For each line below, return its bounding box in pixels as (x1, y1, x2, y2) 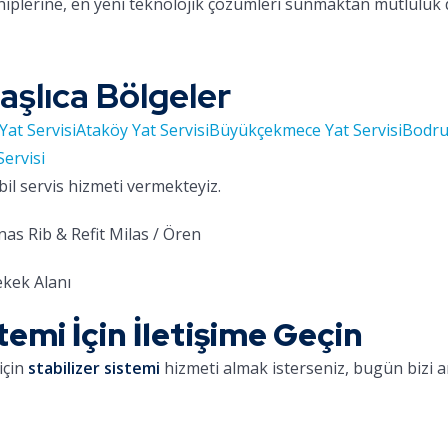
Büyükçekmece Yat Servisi (209, 119, 402, 141)
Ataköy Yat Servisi (76, 119, 209, 141)
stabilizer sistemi (28, 357, 160, 379)
